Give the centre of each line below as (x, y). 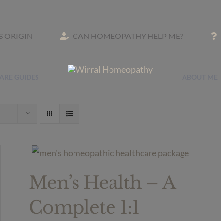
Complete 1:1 (84, 207)
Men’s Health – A (102, 183)
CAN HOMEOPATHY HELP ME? (128, 36)
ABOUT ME (200, 77)
